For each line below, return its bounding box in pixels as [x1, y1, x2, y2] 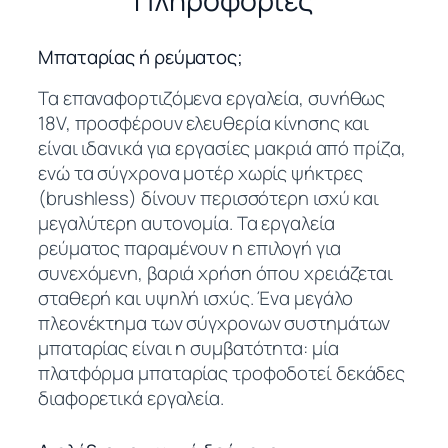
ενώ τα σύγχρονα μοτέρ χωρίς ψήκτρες [38, 159, 363, 186]
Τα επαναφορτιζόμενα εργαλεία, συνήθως [38, 84, 386, 111]
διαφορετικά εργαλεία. [38, 384, 224, 411]
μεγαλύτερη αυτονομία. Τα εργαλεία [38, 209, 335, 236]
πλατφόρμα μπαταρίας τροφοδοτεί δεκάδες [38, 359, 406, 386]
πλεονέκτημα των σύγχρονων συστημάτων [38, 309, 391, 336]
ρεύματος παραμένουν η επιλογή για [38, 234, 341, 261]
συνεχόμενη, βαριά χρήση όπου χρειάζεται [38, 259, 394, 286]
